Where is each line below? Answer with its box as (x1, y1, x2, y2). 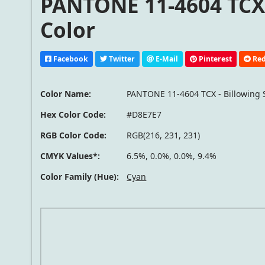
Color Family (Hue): (40, 171, 119, 183)
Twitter (107, 53, 135, 64)
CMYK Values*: (40, 150, 101, 162)
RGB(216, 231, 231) (127, 130, 201, 141)
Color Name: (40, 88, 92, 100)
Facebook (51, 53, 89, 64)
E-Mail (154, 53, 179, 64)
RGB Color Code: (40, 130, 107, 141)
